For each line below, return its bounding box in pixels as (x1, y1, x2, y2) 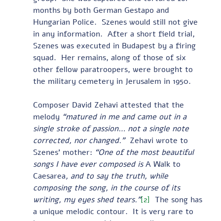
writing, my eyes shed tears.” (33, 194, 141, 205)
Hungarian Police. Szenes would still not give (33, 16, 200, 28)
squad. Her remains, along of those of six (33, 52, 188, 63)
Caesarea (33, 170, 66, 182)
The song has (149, 194, 205, 205)
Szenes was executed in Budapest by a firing (33, 40, 198, 51)
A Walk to (145, 158, 183, 170)
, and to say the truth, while (65, 170, 171, 182)
